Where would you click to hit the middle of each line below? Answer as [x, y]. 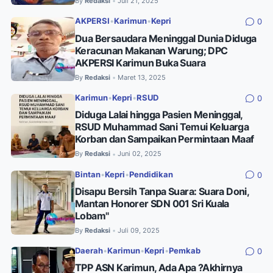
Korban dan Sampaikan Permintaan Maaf [165, 139]
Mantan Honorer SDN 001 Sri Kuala [152, 203]
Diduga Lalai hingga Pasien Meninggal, [159, 115]
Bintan [88, 174]
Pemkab [185, 251]
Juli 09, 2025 [139, 230]
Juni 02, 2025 [140, 154]
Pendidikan [151, 174]
